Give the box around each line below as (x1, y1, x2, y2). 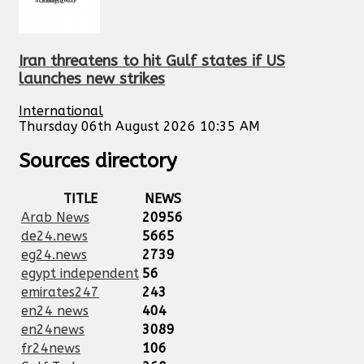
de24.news (21, 228, 88, 245)
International (19, 102, 103, 119)
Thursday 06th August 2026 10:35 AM (19, 118, 260, 134)
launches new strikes (19, 69, 165, 88)
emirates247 (21, 284, 99, 301)
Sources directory (19, 149, 177, 173)
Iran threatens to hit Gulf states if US (19, 51, 285, 70)
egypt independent (21, 266, 139, 282)
